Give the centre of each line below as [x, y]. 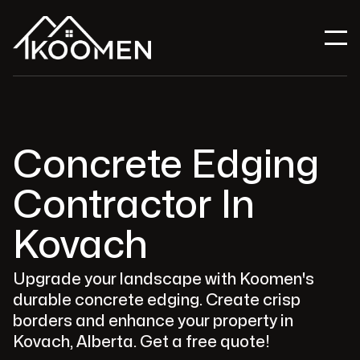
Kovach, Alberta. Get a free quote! [141, 342]
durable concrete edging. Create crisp [157, 300]
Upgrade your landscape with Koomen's [164, 279]
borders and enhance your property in [153, 321]
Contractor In [134, 206]
